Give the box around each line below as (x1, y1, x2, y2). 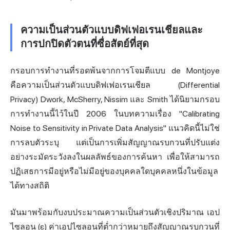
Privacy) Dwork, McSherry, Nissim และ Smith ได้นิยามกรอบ (10, 94, 220, 105)
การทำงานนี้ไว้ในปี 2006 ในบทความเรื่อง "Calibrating (10, 109, 220, 119)
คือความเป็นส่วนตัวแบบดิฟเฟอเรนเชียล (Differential (10, 80, 220, 90)
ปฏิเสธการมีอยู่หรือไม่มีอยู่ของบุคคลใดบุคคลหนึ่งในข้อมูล (10, 166, 218, 177)
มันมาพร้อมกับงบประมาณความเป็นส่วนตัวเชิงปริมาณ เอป (10, 207, 220, 218)
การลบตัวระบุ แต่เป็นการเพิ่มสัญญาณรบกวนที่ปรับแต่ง (10, 138, 220, 148)
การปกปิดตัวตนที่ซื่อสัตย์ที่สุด (21, 38, 149, 51)
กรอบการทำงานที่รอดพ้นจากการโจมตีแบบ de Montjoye (10, 66, 220, 76)
